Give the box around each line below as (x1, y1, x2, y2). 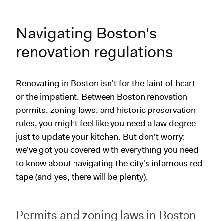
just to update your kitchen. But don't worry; (16, 130, 185, 143)
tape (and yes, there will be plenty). (16, 170, 148, 183)
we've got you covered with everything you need (16, 144, 199, 156)
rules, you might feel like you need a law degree (16, 117, 196, 129)
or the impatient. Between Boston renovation (16, 90, 187, 103)
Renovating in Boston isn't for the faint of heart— (16, 77, 203, 89)
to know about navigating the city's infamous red (16, 157, 203, 169)
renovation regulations (16, 40, 173, 62)
